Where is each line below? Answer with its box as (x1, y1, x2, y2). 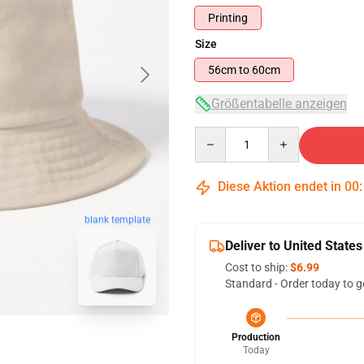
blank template (84, 214, 150, 227)
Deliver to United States (225, 238, 362, 253)
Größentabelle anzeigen (211, 96, 347, 111)
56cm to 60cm (252, 63, 280, 76)
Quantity (194, 128, 239, 141)
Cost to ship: (225, 261, 290, 274)
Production (232, 331, 280, 343)
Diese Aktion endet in (214, 179, 344, 194)
